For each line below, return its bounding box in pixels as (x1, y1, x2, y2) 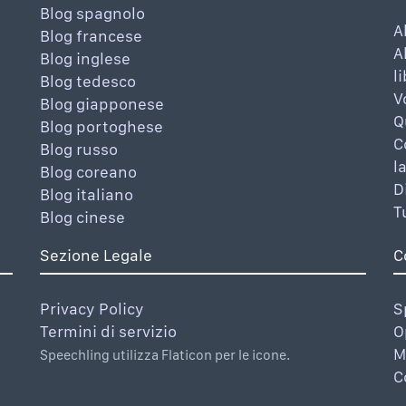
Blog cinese (40, 208, 125, 227)
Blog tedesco (40, 72, 136, 92)
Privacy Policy (40, 299, 144, 319)
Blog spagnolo (40, 4, 145, 24)
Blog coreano (40, 162, 137, 182)
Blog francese (40, 26, 142, 46)
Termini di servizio (40, 322, 177, 342)
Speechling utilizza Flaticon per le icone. (40, 346, 290, 364)
